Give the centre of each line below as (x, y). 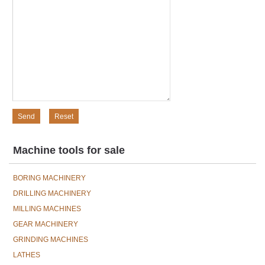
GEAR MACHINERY (46, 224)
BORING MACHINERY (49, 178)
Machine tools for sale (69, 150)
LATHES (27, 255)
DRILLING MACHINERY (52, 193)
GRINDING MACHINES (51, 240)
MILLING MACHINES (47, 209)
